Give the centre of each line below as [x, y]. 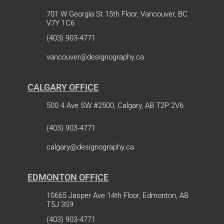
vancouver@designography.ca [95, 57]
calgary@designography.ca [90, 147]
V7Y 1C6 [60, 23]
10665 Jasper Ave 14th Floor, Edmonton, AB [117, 195]
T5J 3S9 [60, 204]
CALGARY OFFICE [63, 87]
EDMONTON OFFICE [68, 177]
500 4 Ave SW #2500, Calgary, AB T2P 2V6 [115, 105]
